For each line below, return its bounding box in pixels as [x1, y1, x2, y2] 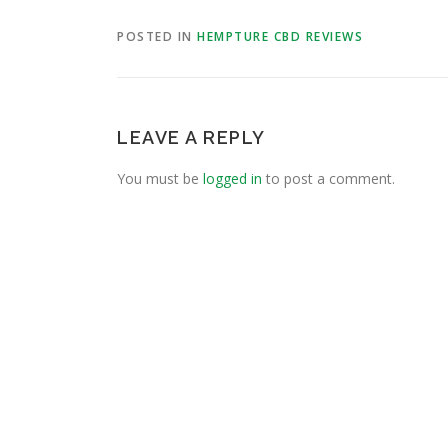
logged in [203, 169, 262, 188]
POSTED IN [117, 28, 197, 45]
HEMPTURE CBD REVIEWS [197, 28, 363, 45]
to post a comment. [262, 169, 395, 188]
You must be [117, 169, 203, 188]
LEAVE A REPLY [117, 127, 266, 148]
